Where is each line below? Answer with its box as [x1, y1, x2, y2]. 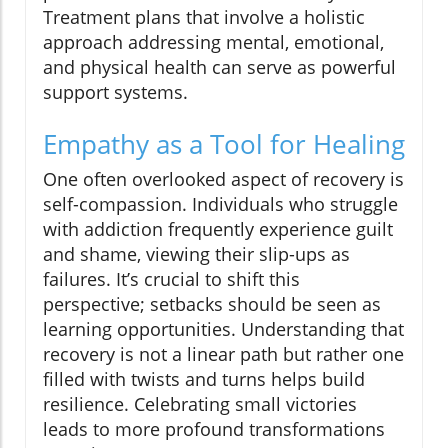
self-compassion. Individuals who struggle [43, 192, 398, 217]
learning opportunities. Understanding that [43, 317, 404, 342]
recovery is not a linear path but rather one [43, 342, 404, 367]
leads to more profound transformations [43, 417, 385, 442]
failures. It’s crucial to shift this [43, 267, 300, 292]
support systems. [43, 80, 188, 105]
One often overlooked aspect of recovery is [43, 167, 404, 192]
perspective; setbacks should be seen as [43, 292, 381, 317]
